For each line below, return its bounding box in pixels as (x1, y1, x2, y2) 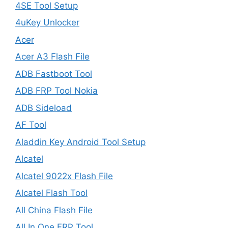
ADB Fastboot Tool (15, 68, 92, 79)
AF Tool (15, 120, 46, 130)
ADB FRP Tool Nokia (15, 85, 98, 96)
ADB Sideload (15, 102, 72, 113)
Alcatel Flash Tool (15, 188, 88, 198)
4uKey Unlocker (15, 17, 79, 27)
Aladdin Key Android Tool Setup (15, 136, 146, 147)
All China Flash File (15, 205, 93, 215)
